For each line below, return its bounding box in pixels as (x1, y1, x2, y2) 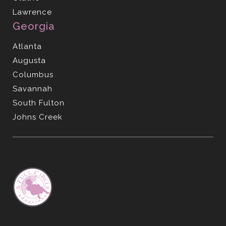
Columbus (13, 70, 53, 79)
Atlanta (13, 41, 42, 51)
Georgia (13, 20, 54, 32)
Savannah (13, 84, 52, 93)
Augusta (13, 55, 46, 65)
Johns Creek (13, 112, 63, 122)
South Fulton (13, 98, 65, 107)
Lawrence (13, 7, 52, 17)
